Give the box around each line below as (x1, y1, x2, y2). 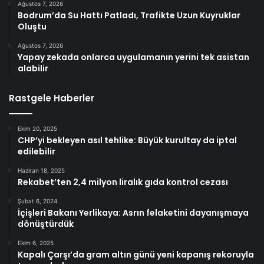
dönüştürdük (18, 218, 74, 230)
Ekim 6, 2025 (18, 239, 54, 247)
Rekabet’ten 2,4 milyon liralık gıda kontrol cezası (18, 176, 228, 189)
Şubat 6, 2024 (18, 197, 57, 205)
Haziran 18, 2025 (18, 167, 65, 174)
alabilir (18, 62, 48, 75)
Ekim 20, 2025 (18, 125, 57, 133)
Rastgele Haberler (9, 92, 94, 105)
